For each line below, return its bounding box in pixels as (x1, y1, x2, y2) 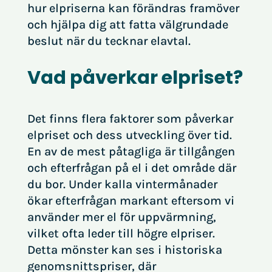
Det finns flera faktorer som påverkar (27, 112, 233, 126)
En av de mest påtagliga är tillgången (27, 144, 235, 158)
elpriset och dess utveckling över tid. (27, 128, 232, 142)
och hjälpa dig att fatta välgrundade (27, 18, 228, 32)
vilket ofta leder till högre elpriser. (27, 226, 215, 240)
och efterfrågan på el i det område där (27, 161, 236, 175)
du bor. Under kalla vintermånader (27, 177, 217, 191)
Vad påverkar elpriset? (27, 64, 243, 90)
